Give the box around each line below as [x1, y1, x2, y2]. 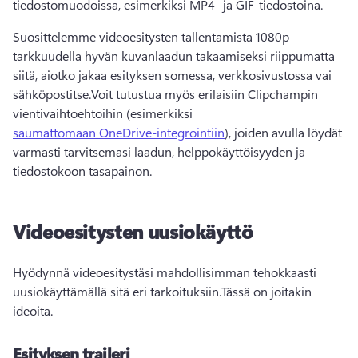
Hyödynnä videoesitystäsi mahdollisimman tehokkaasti [13, 264, 316, 281]
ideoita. [13, 302, 56, 320]
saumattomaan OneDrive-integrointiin [13, 124, 225, 141]
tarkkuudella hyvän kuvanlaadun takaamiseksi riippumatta [13, 47, 335, 65]
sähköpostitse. [13, 86, 91, 103]
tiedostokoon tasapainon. [13, 162, 155, 180]
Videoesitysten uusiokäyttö [13, 218, 253, 245]
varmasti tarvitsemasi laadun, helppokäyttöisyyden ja [13, 143, 305, 161]
